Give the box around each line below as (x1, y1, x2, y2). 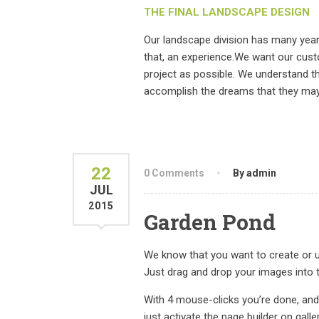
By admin (233, 167, 276, 179)
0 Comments (144, 167, 204, 179)
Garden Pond (144, 208, 276, 236)
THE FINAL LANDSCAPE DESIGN (144, 6, 310, 19)
